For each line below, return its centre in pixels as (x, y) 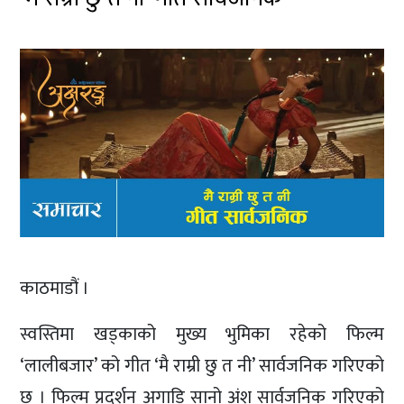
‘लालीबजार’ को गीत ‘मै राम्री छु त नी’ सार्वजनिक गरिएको (202, 366)
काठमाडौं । (55, 288)
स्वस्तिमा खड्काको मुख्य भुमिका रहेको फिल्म (202, 334)
